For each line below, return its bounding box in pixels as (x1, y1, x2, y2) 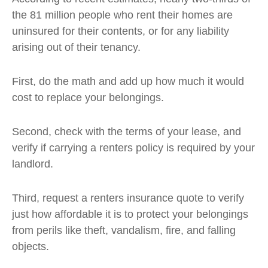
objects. (12, 240, 49, 252)
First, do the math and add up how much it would (12, 75, 244, 87)
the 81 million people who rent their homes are (12, 9, 233, 21)
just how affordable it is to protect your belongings (12, 208, 248, 220)
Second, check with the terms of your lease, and (12, 126, 241, 138)
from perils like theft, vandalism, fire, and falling (12, 224, 236, 236)
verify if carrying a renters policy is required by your (12, 142, 255, 154)
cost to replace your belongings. (12, 92, 164, 103)
